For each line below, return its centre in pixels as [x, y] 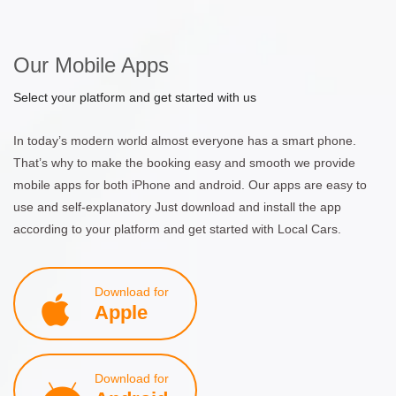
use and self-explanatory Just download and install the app [177, 206]
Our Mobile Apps [91, 65]
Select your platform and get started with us [135, 97]
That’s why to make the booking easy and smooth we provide [184, 162]
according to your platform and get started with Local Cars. [177, 228]
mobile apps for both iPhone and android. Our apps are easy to [190, 184]
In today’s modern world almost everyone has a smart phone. [185, 140]
